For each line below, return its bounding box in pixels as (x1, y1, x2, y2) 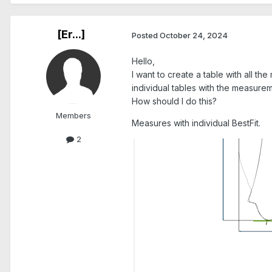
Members (56, 110, 91, 121)
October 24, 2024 (160, 30, 228, 40)
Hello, (132, 56, 155, 67)
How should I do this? (132, 96, 217, 107)
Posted (132, 30, 160, 40)
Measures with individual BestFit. (132, 118, 260, 129)
